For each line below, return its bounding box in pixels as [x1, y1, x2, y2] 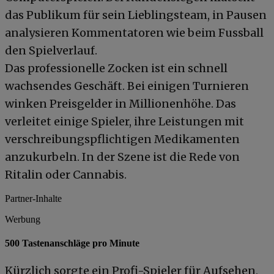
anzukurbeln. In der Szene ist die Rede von [5, 149, 240, 164]
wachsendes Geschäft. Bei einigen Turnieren [5, 78, 249, 93]
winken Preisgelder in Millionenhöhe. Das [5, 96, 236, 111]
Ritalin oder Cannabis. [5, 167, 127, 182]
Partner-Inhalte [5, 193, 62, 204]
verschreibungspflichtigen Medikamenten [5, 131, 240, 146]
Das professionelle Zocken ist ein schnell [5, 61, 228, 75]
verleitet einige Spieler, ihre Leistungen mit [5, 114, 244, 128]
